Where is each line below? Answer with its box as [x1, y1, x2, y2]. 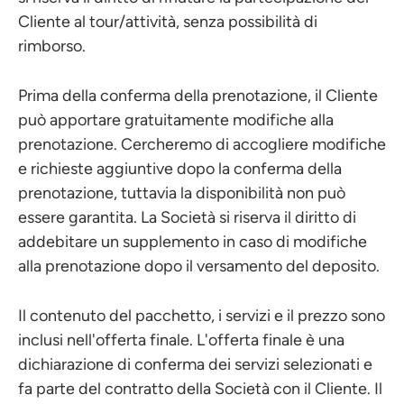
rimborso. [18, 36, 86, 56]
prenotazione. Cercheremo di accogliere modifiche [18, 134, 386, 154]
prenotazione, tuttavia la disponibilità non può [18, 183, 345, 203]
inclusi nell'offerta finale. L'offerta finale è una [18, 330, 344, 350]
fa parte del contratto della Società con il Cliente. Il [18, 379, 382, 399]
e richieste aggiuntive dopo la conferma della [18, 159, 342, 179]
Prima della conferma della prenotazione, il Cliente [18, 86, 378, 106]
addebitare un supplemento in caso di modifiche [18, 232, 367, 252]
